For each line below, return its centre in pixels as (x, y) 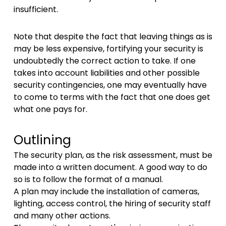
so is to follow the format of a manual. (88, 179)
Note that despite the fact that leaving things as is (113, 36)
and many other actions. (62, 215)
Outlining (42, 140)
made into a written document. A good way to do (110, 167)
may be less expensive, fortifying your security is (108, 48)
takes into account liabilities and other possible (106, 73)
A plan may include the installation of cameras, (106, 191)
